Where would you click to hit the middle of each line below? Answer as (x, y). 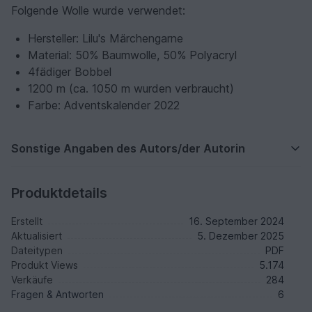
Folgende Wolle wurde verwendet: (98, 10)
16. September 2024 (236, 221)
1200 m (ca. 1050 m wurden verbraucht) (131, 88)
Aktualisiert (37, 235)
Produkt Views (45, 265)
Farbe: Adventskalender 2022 (104, 105)
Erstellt (27, 221)
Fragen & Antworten (57, 294)
